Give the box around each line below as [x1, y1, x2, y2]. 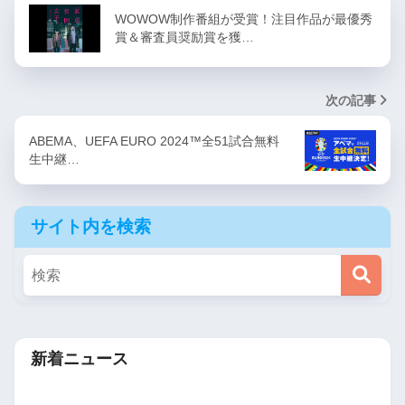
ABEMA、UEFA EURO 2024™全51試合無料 [29, 134, 279, 149]
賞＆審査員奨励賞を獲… [115, 30, 254, 45]
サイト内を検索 [31, 217, 151, 237]
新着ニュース [31, 349, 128, 369]
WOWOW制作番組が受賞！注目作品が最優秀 [115, 12, 372, 27]
